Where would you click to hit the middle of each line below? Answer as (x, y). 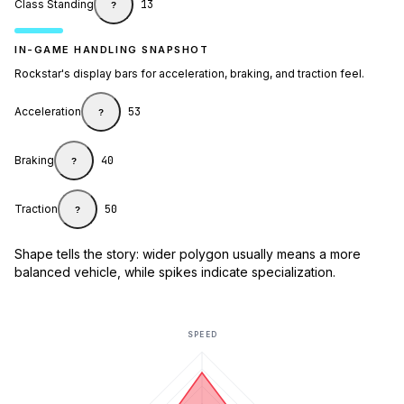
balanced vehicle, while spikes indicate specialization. (175, 272)
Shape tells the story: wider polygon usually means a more (188, 254)
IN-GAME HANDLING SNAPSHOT (112, 50)
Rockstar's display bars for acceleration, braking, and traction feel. (189, 74)
